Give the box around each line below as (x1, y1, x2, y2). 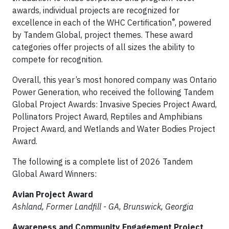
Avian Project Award (12, 189, 93, 199)
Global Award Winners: (12, 169, 97, 179)
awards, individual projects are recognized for (12, 5, 179, 15)
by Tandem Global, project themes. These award (12, 30, 193, 40)
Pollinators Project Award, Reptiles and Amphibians (12, 111, 202, 122)
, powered (175, 17, 211, 28)
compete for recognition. (12, 54, 103, 64)
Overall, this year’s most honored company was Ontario (12, 75, 217, 85)
